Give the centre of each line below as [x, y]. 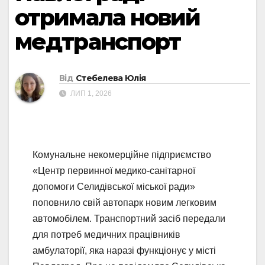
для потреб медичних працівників [106, 235]
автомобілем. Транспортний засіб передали [129, 219]
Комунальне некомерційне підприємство [122, 155]
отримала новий [108, 17]
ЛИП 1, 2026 [90, 94]
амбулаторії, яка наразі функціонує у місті [124, 251]
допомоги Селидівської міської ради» [114, 187]
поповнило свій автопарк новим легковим [125, 203]
